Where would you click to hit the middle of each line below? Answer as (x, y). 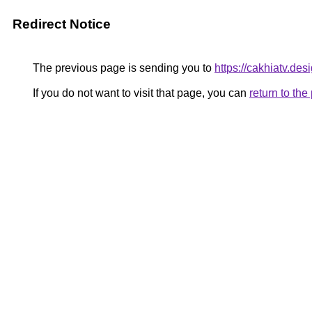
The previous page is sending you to (122, 68)
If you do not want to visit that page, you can (140, 93)
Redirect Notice (62, 24)
